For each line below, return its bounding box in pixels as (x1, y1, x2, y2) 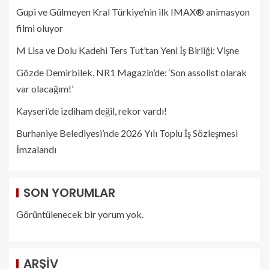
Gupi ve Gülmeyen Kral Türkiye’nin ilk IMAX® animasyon (16, 6, 250, 17)
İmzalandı (16, 144, 56, 155)
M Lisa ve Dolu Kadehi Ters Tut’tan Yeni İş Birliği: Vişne (16, 44, 239, 56)
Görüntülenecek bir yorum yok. (16, 208, 144, 220)
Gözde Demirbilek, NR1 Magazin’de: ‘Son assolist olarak (16, 67, 247, 78)
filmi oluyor (16, 22, 63, 34)
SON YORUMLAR (23, 184, 115, 201)
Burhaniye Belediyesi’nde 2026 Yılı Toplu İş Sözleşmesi (16, 127, 238, 139)
